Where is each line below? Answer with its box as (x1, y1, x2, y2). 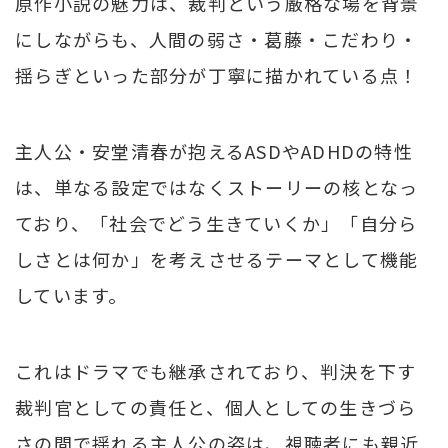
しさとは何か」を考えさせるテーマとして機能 (15, 245, 419, 272)
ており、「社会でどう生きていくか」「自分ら (15, 209, 418, 236)
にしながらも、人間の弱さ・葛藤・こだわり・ (15, 25, 419, 52)
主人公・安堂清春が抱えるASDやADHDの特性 (15, 137, 413, 164)
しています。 (15, 281, 128, 308)
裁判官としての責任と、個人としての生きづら (15, 393, 417, 420)
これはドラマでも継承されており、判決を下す (15, 357, 417, 384)
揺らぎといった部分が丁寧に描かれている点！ (15, 61, 419, 88)
